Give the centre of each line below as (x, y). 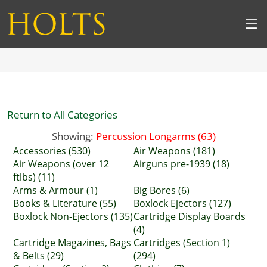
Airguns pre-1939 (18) (181, 164)
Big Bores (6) (162, 190)
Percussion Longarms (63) (156, 136)
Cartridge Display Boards (190, 216)
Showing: (74, 136)
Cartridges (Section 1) (182, 243)
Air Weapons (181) (174, 151)
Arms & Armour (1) (55, 190)
